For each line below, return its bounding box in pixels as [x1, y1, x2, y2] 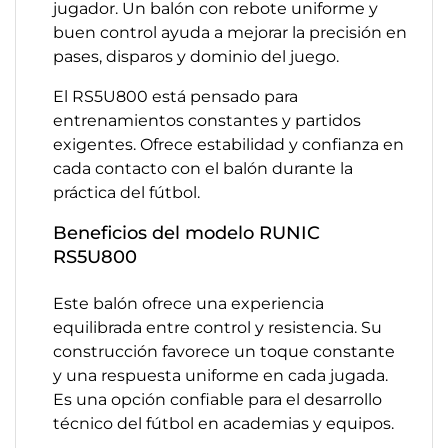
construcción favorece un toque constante [53, 342, 395, 361]
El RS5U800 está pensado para [53, 87, 298, 106]
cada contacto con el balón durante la [53, 159, 353, 178]
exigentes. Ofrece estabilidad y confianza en [53, 135, 404, 154]
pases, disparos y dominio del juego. [53, 47, 339, 66]
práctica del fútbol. [53, 183, 200, 202]
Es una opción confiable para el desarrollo [53, 390, 382, 409]
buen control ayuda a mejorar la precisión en [53, 23, 407, 42]
